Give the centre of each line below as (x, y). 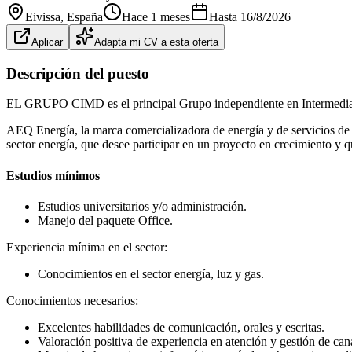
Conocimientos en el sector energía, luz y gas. (151, 273)
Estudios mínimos (53, 175)
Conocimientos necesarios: (72, 300)
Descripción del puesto (78, 73)
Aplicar (47, 42)
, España (82, 16)
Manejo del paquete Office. (105, 220)
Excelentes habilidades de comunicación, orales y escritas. (181, 327)
